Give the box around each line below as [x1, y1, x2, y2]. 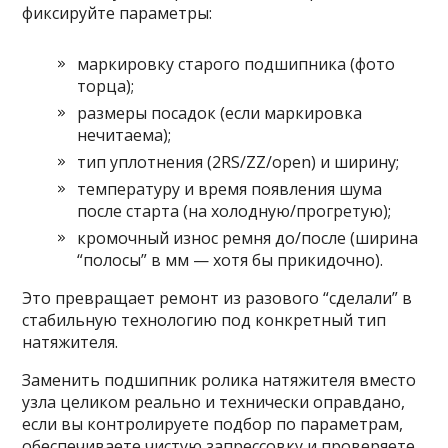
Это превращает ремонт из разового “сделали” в [22, 287, 413, 310]
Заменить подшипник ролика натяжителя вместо [22, 369, 417, 392]
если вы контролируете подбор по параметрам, [22, 413, 404, 436]
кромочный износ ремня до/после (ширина [77, 227, 419, 250]
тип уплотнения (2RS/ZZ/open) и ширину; [77, 151, 400, 174]
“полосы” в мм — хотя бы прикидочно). [77, 249, 384, 272]
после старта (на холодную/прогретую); [77, 200, 392, 223]
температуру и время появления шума [77, 178, 383, 201]
